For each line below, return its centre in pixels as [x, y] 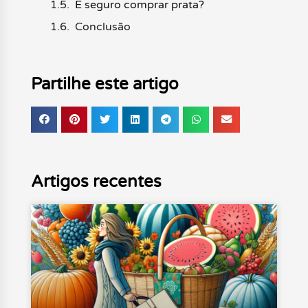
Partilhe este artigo [104, 84]
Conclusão [102, 26]
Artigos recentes [96, 182]
